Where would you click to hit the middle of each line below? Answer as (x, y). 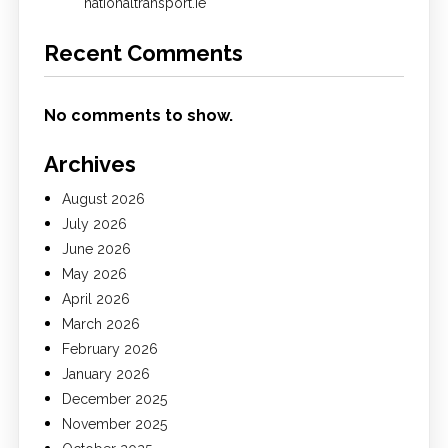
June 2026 (96, 249)
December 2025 (114, 399)
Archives (89, 164)
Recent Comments (143, 53)
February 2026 (109, 349)
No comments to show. (138, 115)
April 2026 (95, 299)
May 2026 (94, 274)
